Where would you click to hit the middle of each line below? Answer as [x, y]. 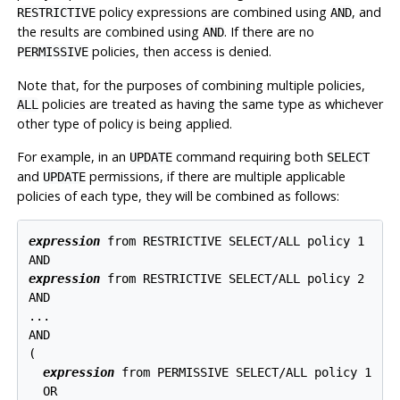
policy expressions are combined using [212, 12]
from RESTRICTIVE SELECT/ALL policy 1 [233, 241]
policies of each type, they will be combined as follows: [178, 196]
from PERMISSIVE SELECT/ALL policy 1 [243, 372]
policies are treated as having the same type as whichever [210, 104]
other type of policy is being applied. [124, 124]
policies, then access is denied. [179, 52]
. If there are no [269, 32]
